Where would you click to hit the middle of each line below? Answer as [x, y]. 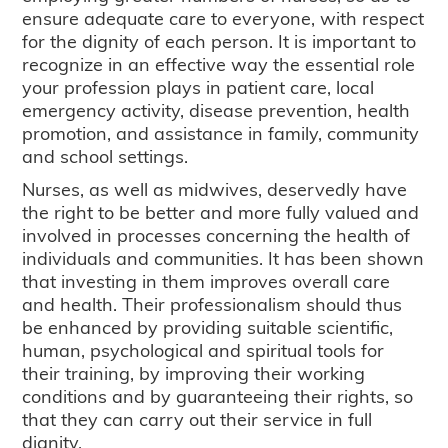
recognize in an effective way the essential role [219, 64]
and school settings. [105, 156]
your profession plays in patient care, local [198, 87]
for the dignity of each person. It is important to [219, 41]
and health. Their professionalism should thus [212, 304]
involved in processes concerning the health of [216, 235]
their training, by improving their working [194, 373]
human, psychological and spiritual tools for [203, 350]
